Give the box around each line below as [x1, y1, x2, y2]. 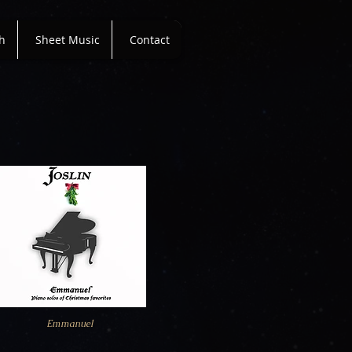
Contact [130, 32, 170, 47]
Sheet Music [35, 32, 100, 47]
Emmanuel [46, 317, 93, 330]
